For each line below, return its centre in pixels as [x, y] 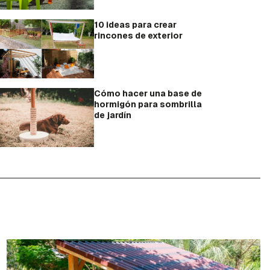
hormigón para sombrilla [148, 105]
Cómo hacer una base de [148, 94]
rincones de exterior [138, 36]
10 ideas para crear [135, 25]
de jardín [113, 115]
